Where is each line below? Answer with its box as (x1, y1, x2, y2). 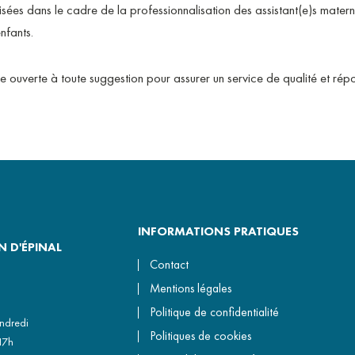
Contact (150, 257, 189, 273)
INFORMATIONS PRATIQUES (138, 223, 299, 240)
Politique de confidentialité (150, 304, 279, 321)
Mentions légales (150, 281, 231, 297)
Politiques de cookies (150, 328, 251, 345)
